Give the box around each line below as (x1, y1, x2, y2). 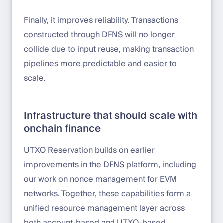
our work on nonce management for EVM (24, 172, 177, 187)
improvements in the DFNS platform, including (24, 158, 196, 172)
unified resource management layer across (24, 201, 185, 216)
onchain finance (24, 120, 101, 138)
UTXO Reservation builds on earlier (24, 143, 155, 158)
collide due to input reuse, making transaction (24, 42, 194, 57)
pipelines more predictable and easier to (24, 57, 177, 71)
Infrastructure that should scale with (24, 108, 197, 125)
